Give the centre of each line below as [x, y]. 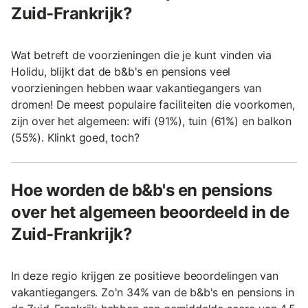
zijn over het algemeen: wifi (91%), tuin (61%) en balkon [152, 121]
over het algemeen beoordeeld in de [150, 212]
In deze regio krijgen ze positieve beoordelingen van [145, 276]
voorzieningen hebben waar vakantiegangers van [136, 88]
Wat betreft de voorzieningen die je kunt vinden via [142, 55]
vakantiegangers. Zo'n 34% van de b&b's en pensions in [153, 293]
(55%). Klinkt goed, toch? [75, 138]
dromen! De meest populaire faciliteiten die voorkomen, [153, 105]
